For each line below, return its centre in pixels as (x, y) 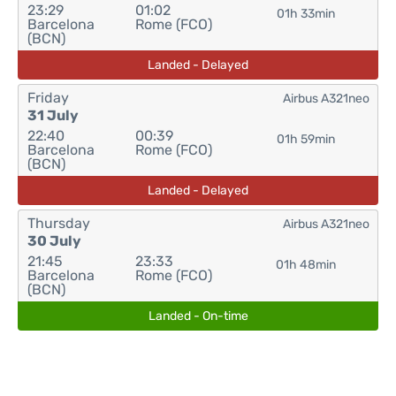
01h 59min (305, 139)
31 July (53, 115)
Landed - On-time (198, 316)
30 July (54, 241)
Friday (48, 98)
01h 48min (305, 265)
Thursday (59, 223)
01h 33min (305, 14)
